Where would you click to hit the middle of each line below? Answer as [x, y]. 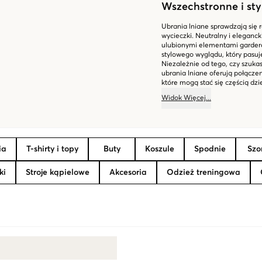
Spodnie [210, 149]
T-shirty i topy [52, 149]
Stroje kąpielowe [58, 173]
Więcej [195, 98]
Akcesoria [128, 173]
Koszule [160, 149]
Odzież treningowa [204, 173]
